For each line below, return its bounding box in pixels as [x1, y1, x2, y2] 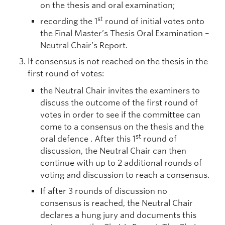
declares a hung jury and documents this [40, 210, 196, 220]
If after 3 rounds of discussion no [40, 186, 167, 196]
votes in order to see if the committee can [40, 110, 200, 120]
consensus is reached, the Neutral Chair [40, 198, 193, 208]
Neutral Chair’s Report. [40, 41, 128, 50]
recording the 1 [40, 17, 97, 26]
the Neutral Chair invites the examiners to [40, 86, 200, 95]
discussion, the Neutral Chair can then [40, 146, 186, 156]
